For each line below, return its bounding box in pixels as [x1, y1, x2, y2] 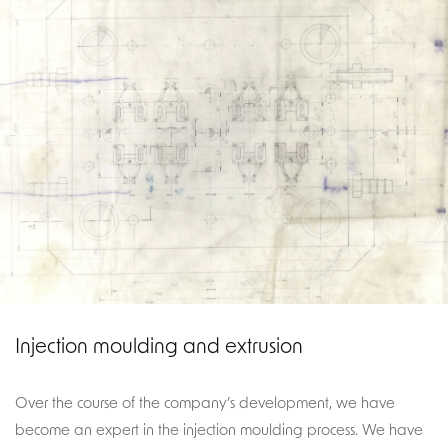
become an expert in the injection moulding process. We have [15, 422, 423, 438]
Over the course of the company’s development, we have [15, 395, 395, 411]
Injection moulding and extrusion [15, 336, 303, 357]
